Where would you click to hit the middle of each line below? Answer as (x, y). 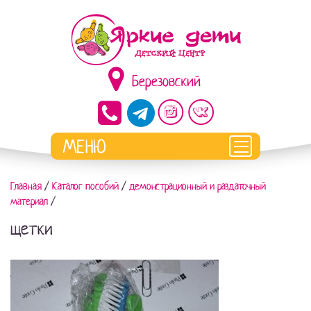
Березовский (166, 81)
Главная (26, 186)
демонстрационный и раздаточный (197, 186)
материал (29, 201)
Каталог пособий (85, 186)
